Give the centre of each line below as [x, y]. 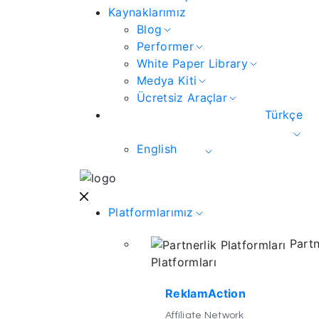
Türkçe [284, 114]
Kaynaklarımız [147, 12]
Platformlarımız [151, 213]
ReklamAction [205, 293]
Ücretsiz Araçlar [182, 97]
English [157, 148]
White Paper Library [193, 63]
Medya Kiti [167, 80]
